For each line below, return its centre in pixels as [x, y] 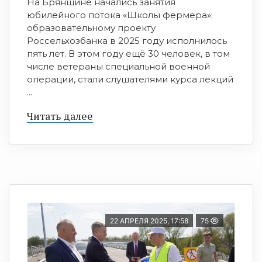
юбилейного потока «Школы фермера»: [120, 15]
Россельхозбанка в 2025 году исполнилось [127, 41]
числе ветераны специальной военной [118, 67]
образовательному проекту [91, 28]
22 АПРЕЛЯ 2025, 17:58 [149, 221]
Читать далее [60, 116]
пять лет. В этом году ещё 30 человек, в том [128, 54]
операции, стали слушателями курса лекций [130, 80]
